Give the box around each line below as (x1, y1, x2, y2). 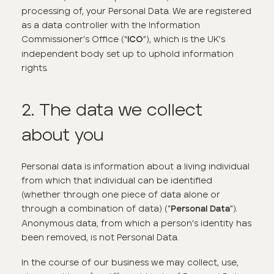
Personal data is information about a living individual (21, 161, 250, 172)
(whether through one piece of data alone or (21, 189, 221, 201)
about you (21, 124, 104, 146)
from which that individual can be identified (21, 175, 213, 187)
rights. (21, 62, 48, 74)
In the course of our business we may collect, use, (21, 257, 239, 268)
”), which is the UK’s (143, 34, 226, 45)
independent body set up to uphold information (21, 48, 234, 60)
